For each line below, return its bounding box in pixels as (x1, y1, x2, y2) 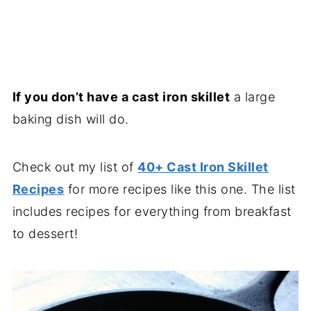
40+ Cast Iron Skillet (137, 159, 269, 174)
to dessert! (12, 226, 78, 241)
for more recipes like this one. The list (64, 181, 296, 196)
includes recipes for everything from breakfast (12, 203, 292, 219)
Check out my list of (12, 159, 138, 174)
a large (230, 89, 276, 104)
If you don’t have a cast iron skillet (12, 89, 230, 104)
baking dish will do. (12, 111, 129, 126)
